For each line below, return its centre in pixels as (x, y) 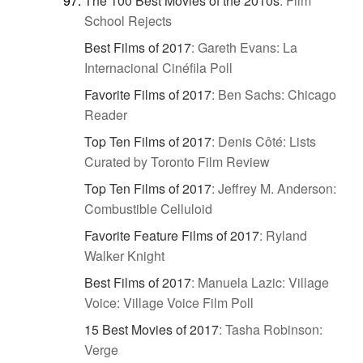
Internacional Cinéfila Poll (158, 68)
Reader (106, 115)
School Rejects (128, 21)
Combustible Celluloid (148, 209)
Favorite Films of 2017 (148, 95)
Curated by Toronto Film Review (177, 162)
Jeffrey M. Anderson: (277, 189)
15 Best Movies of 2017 (152, 330)
